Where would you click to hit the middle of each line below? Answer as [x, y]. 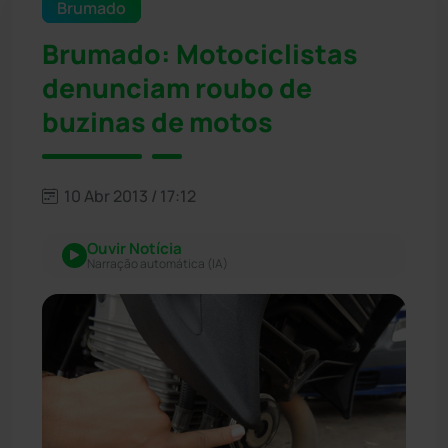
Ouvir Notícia [134, 248]
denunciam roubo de [177, 87]
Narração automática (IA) [157, 263]
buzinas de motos [157, 121]
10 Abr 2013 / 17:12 [128, 195]
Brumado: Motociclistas [200, 53]
